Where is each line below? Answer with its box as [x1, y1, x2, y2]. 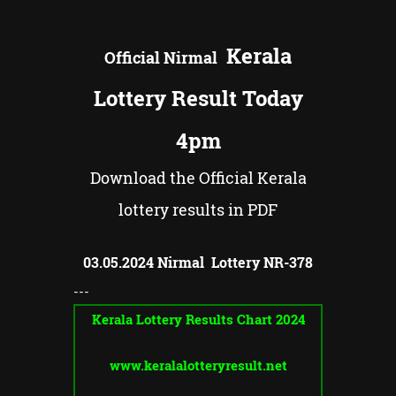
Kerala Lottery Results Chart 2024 [91, 309, 305, 328]
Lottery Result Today [93, 84, 303, 113]
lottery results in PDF [118, 199, 278, 221]
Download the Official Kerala [89, 167, 307, 189]
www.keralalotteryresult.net [109, 356, 287, 375]
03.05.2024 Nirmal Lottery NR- [83, 252, 289, 271]
